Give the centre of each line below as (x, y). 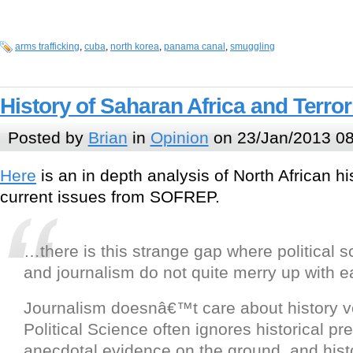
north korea (135, 47)
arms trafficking (47, 47)
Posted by (48, 137)
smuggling (253, 47)
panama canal (195, 47)
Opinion (179, 137)
